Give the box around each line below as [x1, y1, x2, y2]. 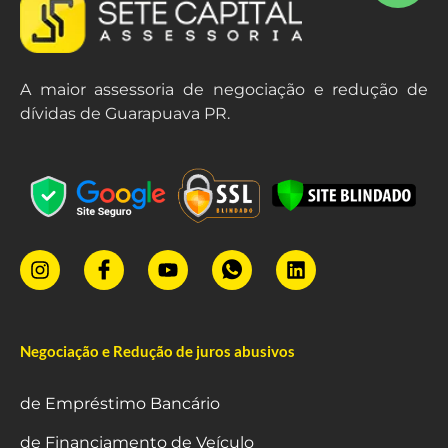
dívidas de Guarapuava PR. [20, 104, 230, 124]
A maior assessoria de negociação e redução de [20, 80, 428, 100]
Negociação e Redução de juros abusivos [20, 342, 295, 361]
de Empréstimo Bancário [20, 394, 220, 414]
